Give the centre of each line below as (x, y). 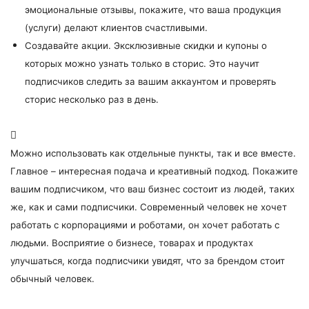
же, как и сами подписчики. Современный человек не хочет (149, 207)
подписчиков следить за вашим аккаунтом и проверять (150, 81)
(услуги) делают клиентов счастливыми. (116, 28)
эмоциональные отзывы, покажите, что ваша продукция (153, 10)
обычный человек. (52, 279)
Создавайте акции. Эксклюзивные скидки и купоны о (146, 46)
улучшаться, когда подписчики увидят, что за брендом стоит (148, 261)
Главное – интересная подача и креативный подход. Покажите (154, 171)
